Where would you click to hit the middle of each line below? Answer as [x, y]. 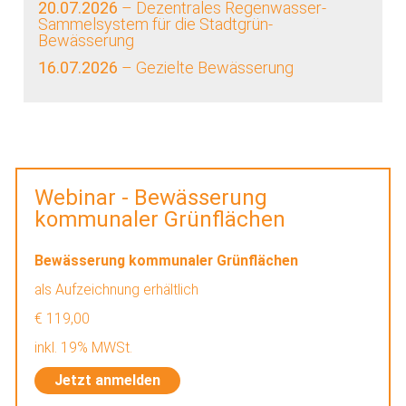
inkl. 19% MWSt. [86, 347]
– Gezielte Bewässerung [206, 68]
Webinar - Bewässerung [151, 198]
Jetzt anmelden [107, 380]
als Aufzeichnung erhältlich [119, 289]
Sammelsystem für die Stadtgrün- [156, 24]
